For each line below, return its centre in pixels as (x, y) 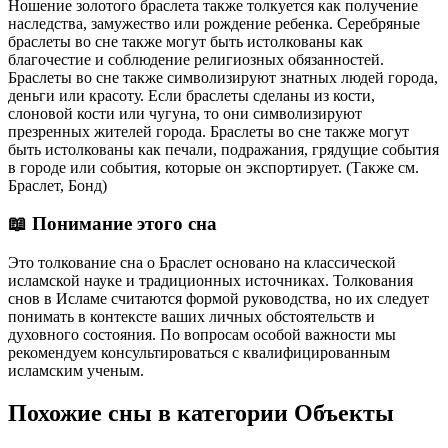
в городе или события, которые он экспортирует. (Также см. (213, 167)
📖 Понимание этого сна (112, 224)
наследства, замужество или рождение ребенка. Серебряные (214, 23)
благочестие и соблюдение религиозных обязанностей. (196, 59)
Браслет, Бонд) (57, 185)
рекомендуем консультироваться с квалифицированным (199, 353)
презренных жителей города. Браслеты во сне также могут (208, 131)
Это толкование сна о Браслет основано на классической (202, 263)
